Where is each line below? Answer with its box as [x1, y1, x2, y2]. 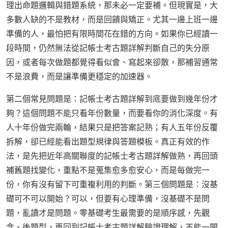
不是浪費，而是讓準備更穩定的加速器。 [6, 71, 153, 82]
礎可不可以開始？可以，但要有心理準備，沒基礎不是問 [6, 193, 210, 205]
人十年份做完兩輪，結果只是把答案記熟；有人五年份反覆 [6, 122, 218, 133]
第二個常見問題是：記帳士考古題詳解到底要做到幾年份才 [6, 93, 218, 105]
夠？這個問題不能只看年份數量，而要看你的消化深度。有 [6, 107, 218, 119]
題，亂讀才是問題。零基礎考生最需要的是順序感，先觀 [6, 207, 210, 219]
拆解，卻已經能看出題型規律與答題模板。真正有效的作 [6, 136, 210, 148]
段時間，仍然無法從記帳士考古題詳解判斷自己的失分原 [6, 42, 210, 54]
